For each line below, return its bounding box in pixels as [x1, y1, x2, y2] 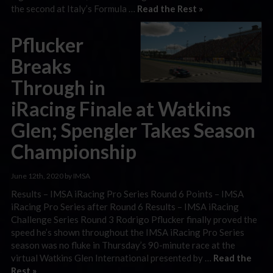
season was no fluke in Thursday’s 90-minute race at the [11, 239, 235, 250]
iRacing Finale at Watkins [11, 97, 231, 121]
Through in [11, 76, 105, 99]
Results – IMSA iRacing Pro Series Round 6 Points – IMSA [11, 188, 244, 199]
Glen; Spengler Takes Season [11, 118, 255, 142]
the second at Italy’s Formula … [11, 2, 137, 14]
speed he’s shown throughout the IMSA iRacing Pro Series [11, 227, 244, 238]
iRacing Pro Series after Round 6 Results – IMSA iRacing [11, 201, 239, 212]
